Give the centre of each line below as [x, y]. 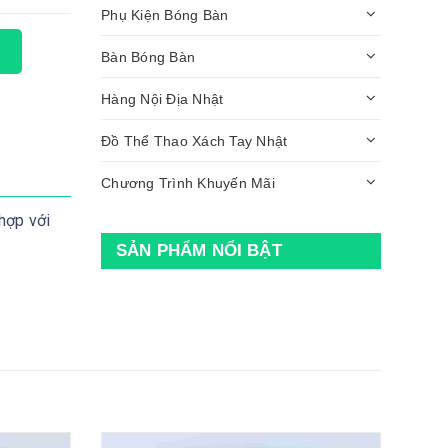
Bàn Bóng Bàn [148, 56]
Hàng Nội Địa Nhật [162, 98]
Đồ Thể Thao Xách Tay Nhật [194, 140]
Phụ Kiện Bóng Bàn [165, 14]
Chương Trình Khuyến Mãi [188, 182]
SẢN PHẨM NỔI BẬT [199, 251]
